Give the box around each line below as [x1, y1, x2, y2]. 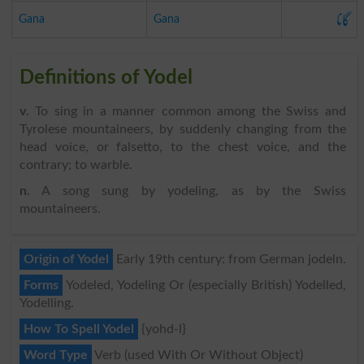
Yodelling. [19, 296, 74, 310]
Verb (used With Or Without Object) [91, 348, 303, 362]
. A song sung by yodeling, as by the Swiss [26, 184, 346, 197]
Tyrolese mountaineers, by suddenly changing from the [19, 122, 346, 136]
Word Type [23, 348, 88, 362]
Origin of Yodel [23, 252, 109, 266]
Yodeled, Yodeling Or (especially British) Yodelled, [62, 278, 346, 292]
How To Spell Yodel [23, 322, 134, 336]
